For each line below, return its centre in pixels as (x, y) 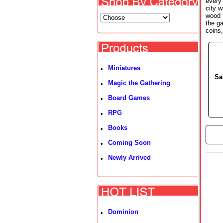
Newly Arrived (129, 158)
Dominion (123, 212)
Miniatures (124, 68)
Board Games (129, 98)
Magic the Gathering (139, 83)
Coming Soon (129, 143)
